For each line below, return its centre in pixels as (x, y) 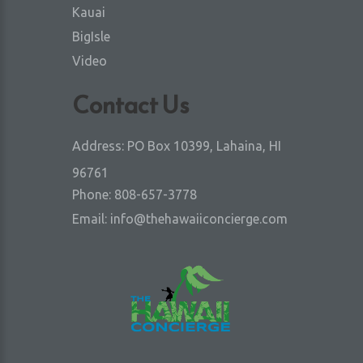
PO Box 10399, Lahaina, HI (204, 146)
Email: (91, 219)
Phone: (93, 194)
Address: (100, 146)
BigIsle (91, 36)
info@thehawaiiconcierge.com (199, 219)
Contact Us (131, 105)
